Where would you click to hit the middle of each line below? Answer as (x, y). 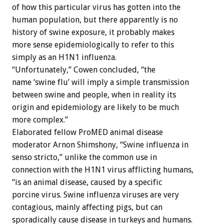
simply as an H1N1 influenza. (64, 57)
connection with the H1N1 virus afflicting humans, (103, 169)
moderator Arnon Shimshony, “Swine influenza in (100, 144)
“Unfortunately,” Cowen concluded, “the (84, 69)
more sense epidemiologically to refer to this (93, 44)
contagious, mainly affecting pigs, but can (87, 207)
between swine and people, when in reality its (94, 94)
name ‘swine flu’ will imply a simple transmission (100, 82)
